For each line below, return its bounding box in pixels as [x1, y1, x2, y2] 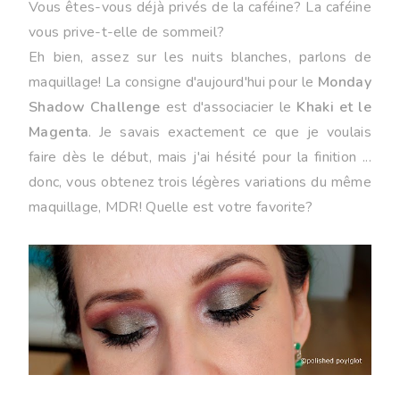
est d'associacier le [160, 97, 297, 118]
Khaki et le [296, 97, 371, 118]
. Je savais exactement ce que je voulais [88, 122, 371, 143]
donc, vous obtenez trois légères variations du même [29, 172, 371, 193]
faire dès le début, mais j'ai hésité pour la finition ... [29, 147, 371, 168]
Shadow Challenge [29, 97, 161, 118]
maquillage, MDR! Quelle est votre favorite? [29, 197, 313, 218]
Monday [318, 72, 371, 93]
